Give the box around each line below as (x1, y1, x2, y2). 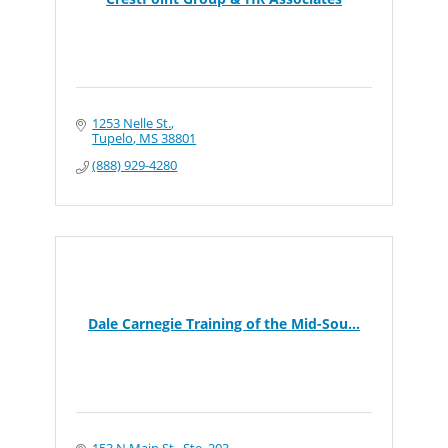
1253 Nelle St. (92, 114, 172, 132)
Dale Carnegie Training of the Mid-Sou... (88, 314, 360, 333)
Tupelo (92, 129, 134, 147)
